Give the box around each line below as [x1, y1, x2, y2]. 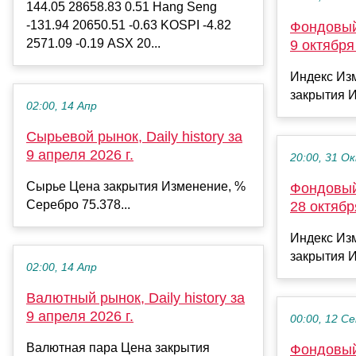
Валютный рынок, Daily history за [26, 289, 245, 306]
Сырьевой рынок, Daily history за [26, 128, 242, 145]
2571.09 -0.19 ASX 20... [26, 36, 161, 50]
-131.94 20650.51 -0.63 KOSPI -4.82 [26, 17, 231, 32]
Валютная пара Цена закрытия [26, 340, 210, 354]
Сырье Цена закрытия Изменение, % [26, 179, 246, 193]
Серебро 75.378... [26, 197, 130, 211]
